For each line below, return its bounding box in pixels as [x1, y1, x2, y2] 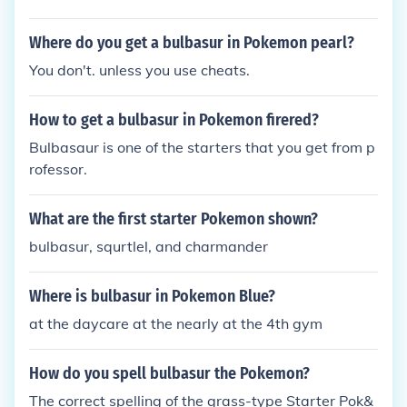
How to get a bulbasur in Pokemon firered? [29, 110, 319, 130]
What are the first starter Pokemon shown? [29, 209, 318, 229]
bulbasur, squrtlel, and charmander [29, 237, 268, 255]
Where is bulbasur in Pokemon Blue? [29, 286, 275, 306]
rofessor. [29, 160, 87, 178]
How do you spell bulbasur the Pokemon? [29, 363, 310, 383]
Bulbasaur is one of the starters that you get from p [29, 138, 375, 156]
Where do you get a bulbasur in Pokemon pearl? [29, 33, 354, 53]
